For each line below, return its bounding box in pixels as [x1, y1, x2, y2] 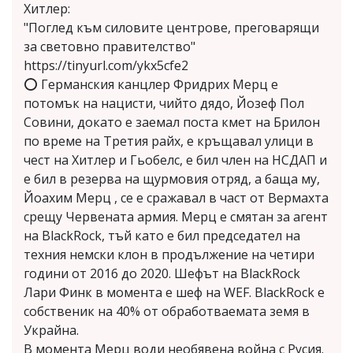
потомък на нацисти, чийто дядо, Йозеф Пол [24, 94, 304, 112]
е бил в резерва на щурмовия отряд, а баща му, [24, 169, 320, 188]
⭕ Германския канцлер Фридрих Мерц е [24, 75, 278, 93]
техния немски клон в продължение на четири [24, 245, 314, 263]
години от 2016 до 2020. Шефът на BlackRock [24, 264, 300, 282]
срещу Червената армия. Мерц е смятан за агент [24, 207, 328, 225]
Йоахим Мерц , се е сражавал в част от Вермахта [24, 188, 329, 206]
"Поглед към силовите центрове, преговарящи [24, 18, 319, 36]
